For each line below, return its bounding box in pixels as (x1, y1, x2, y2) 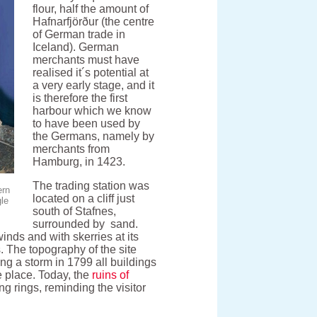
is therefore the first (33, 92, 128, 105)
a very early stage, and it (33, 79, 155, 92)
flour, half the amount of (33, 3, 149, 16)
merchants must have (33, 54, 140, 67)
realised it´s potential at (33, 67, 149, 79)
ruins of (92, 269, 129, 282)
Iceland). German (33, 41, 120, 54)
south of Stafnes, (33, 205, 117, 218)
